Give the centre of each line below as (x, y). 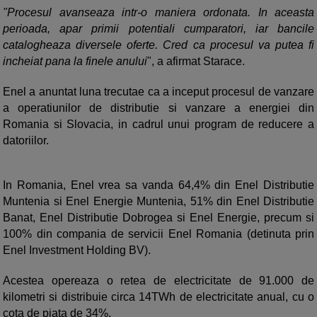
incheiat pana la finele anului (75, 62)
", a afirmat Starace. (196, 62)
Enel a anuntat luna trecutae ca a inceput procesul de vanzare (158, 92)
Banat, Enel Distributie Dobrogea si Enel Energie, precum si (158, 218)
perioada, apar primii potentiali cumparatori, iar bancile (158, 29)
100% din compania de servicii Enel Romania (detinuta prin (158, 234)
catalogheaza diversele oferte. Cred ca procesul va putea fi (158, 45)
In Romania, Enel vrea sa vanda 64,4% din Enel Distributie (158, 185)
